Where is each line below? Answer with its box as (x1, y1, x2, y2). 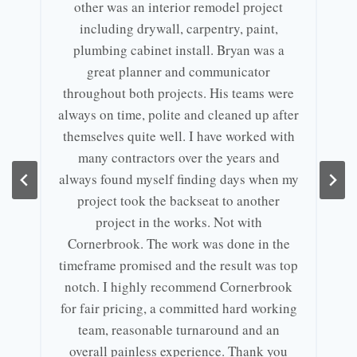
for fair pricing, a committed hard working (60, 299, 297, 317)
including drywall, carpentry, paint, (79, 19, 278, 37)
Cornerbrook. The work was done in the (67, 234, 290, 253)
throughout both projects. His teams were (63, 84, 294, 102)
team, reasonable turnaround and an (77, 320, 280, 339)
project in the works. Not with (95, 213, 262, 231)
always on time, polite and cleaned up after (58, 105, 299, 124)
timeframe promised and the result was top (59, 256, 298, 274)
